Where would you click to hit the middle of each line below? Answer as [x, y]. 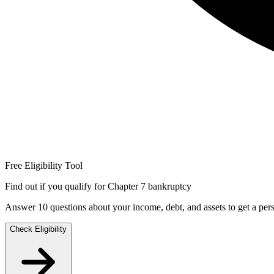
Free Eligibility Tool [44, 166]
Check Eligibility [38, 229]
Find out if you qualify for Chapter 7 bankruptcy [98, 187]
